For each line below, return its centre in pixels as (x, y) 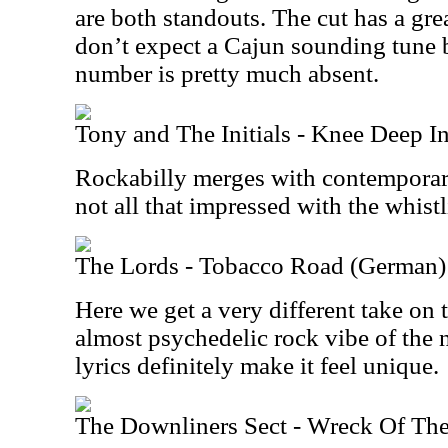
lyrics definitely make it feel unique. (257, 365)
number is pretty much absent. (227, 73)
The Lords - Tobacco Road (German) (260, 265)
